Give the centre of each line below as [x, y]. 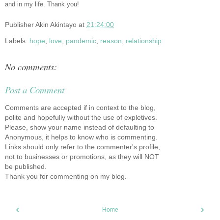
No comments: [31, 67]
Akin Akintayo [56, 24]
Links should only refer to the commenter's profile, [82, 147]
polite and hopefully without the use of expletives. [81, 118]
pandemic [81, 41]
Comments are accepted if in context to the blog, [80, 108]
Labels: [17, 41]
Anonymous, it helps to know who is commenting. [81, 137]
